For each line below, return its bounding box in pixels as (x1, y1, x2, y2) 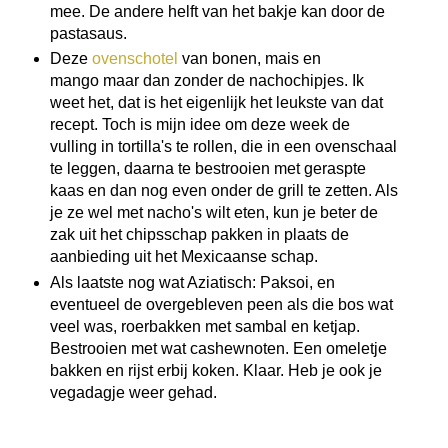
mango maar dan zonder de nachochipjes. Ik (49, 72, 364, 90)
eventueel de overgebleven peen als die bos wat (49, 296, 393, 314)
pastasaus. (49, 24, 131, 42)
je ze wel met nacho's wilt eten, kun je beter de (49, 204, 378, 222)
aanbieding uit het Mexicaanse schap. (49, 248, 322, 266)
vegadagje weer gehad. (49, 384, 221, 402)
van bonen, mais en (177, 50, 321, 68)
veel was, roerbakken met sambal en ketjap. (49, 318, 360, 336)
